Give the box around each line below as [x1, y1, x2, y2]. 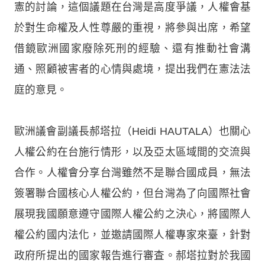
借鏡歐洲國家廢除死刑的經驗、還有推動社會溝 [14, 42, 251, 54]
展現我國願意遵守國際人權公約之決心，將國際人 [14, 208, 251, 220]
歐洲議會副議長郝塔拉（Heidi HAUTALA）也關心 [14, 125, 251, 137]
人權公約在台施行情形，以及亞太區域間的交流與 [14, 146, 251, 158]
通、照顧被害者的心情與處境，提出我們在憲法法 [14, 63, 251, 75]
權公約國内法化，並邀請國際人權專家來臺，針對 [14, 228, 251, 241]
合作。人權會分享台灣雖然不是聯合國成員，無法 [14, 166, 251, 179]
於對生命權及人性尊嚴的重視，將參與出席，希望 [14, 21, 251, 34]
